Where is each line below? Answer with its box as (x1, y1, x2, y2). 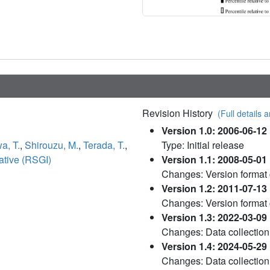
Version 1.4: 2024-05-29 (162, 239, 267, 253)
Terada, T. (83, 137, 125, 152)
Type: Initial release (162, 137, 244, 152)
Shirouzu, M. (25, 137, 78, 152)
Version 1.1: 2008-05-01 (162, 152, 267, 166)
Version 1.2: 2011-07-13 (162, 181, 267, 195)
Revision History (142, 105, 218, 120)
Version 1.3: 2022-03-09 (162, 210, 267, 224)
